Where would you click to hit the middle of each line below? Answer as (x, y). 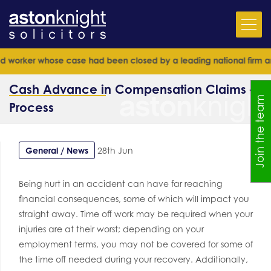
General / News (57, 150)
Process (31, 107)
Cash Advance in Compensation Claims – (132, 89)
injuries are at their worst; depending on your (111, 229)
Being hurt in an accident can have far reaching (120, 184)
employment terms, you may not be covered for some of (136, 244)
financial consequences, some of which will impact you (134, 199)
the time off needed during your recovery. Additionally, (133, 259)
